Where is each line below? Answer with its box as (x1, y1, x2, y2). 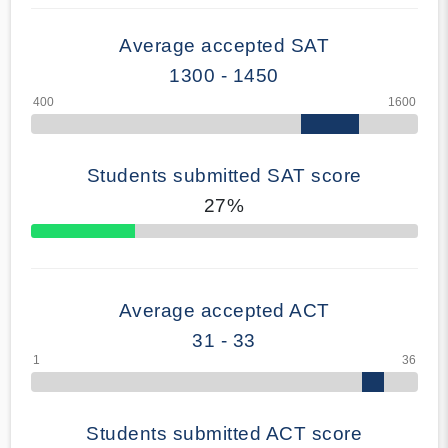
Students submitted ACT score (86, 422, 362, 444)
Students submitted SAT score (86, 164, 362, 186)
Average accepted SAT (119, 34, 329, 56)
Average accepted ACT (118, 299, 330, 321)
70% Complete (29, 230, 107, 243)
